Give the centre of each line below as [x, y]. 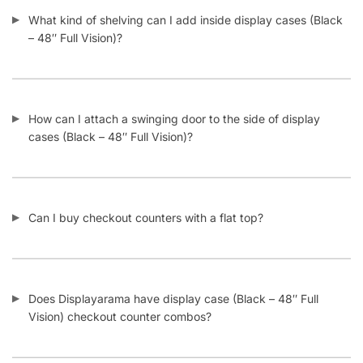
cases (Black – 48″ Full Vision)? [111, 116]
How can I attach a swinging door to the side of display [174, 98]
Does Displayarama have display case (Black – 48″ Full [173, 278]
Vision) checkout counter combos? [120, 296]
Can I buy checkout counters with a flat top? [146, 197]
